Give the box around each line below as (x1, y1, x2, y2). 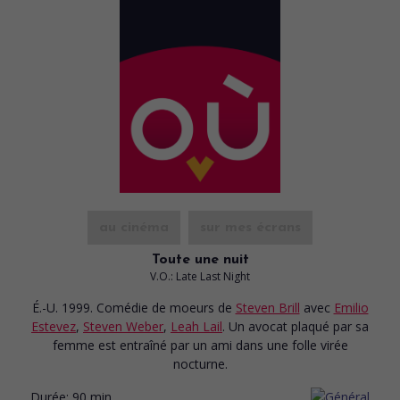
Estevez (31, 317, 76, 335)
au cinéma (99, 220, 169, 235)
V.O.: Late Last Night (150, 268, 250, 284)
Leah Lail (171, 317, 222, 335)
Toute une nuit (151, 252, 249, 267)
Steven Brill (235, 298, 300, 316)
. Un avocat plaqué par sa (222, 317, 369, 335)
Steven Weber (83, 317, 163, 335)
